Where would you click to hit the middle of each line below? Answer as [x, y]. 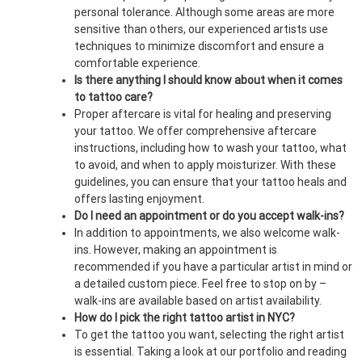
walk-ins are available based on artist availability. [198, 301]
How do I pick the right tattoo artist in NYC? [185, 318]
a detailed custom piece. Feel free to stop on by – [200, 284]
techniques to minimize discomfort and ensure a [199, 46]
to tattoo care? [114, 97]
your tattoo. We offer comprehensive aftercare [196, 131]
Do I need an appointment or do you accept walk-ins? [209, 216]
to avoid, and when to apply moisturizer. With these [205, 165]
